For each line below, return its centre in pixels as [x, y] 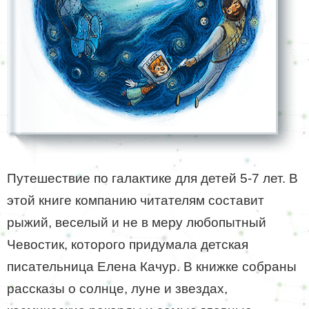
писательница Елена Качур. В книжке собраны [152, 266]
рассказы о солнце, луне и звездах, [117, 288]
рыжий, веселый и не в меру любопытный [137, 222]
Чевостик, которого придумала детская [128, 244]
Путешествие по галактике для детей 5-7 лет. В [152, 178]
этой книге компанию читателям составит [136, 200]
